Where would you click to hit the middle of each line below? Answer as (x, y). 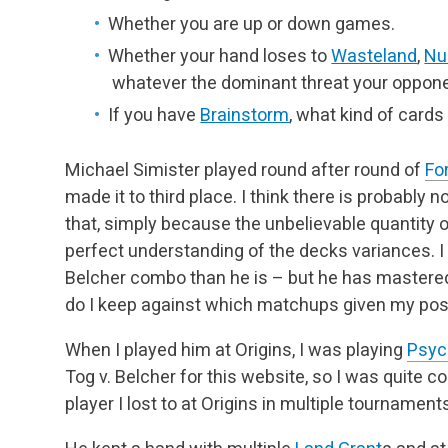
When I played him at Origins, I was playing (236, 349)
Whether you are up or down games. (252, 23)
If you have (154, 115)
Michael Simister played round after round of (245, 169)
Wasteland (374, 55)
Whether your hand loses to (220, 55)
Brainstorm (245, 115)
